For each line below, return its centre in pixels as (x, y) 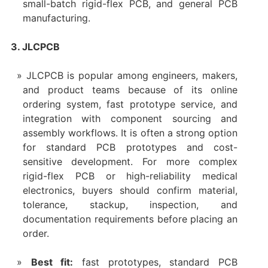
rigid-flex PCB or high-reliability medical (130, 176)
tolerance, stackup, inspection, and (130, 204)
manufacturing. (56, 18)
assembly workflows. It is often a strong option (130, 133)
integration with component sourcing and (130, 118)
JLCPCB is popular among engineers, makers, (132, 75)
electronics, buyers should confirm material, (130, 190)
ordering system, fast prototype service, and (130, 104)
